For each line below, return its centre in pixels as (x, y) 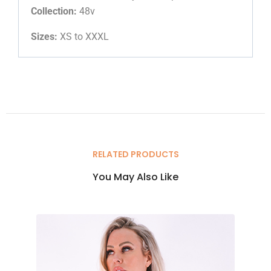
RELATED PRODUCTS (135, 154)
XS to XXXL (83, 36)
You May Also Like (135, 177)
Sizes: (44, 36)
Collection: (54, 11)
